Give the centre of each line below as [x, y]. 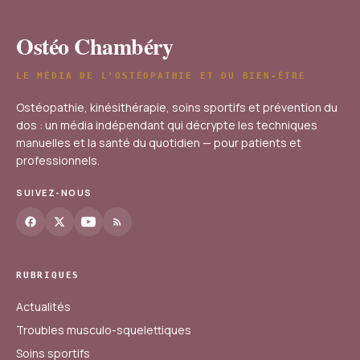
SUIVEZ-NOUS [54, 192]
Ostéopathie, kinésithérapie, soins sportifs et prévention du [177, 107]
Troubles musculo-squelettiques [104, 329]
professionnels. [58, 160]
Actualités [43, 306]
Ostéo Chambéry [94, 46]
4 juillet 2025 [69, 18]
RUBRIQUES [48, 275]
